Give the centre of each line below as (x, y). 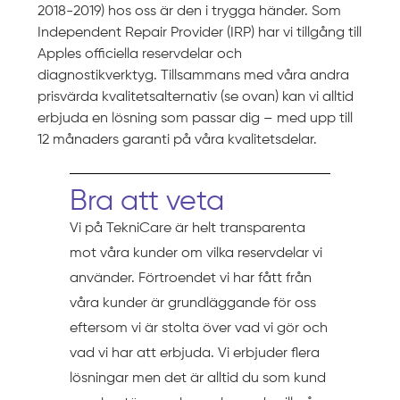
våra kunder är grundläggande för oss (192, 303)
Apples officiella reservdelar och (140, 54)
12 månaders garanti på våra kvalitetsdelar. (178, 140)
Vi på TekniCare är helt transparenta (187, 228)
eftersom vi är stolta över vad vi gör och (198, 328)
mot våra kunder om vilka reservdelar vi (196, 253)
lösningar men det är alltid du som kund (197, 378)
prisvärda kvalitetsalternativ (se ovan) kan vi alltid (196, 97)
